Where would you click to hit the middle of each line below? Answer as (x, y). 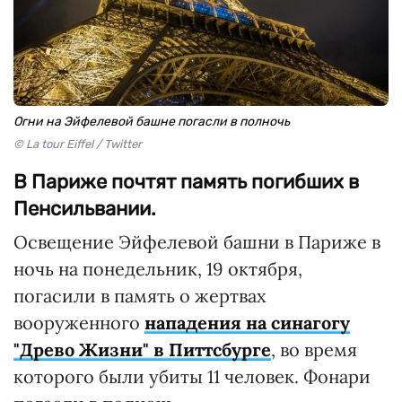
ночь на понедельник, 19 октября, (158, 269)
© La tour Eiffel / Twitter (78, 144)
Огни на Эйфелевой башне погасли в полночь (152, 122)
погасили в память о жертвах (140, 296)
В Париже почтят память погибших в (186, 182)
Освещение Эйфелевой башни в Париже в (197, 242)
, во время (314, 350)
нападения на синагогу (247, 323)
